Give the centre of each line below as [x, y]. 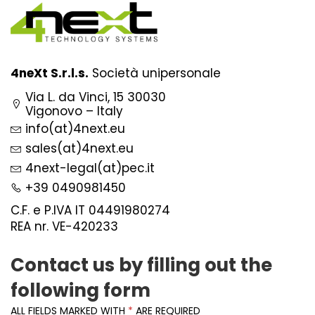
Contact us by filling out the [141, 265]
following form [81, 290]
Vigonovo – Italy [74, 111]
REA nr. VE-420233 [64, 226]
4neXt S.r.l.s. [50, 73]
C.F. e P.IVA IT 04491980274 [90, 210]
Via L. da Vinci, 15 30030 [96, 97]
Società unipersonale [155, 73]
